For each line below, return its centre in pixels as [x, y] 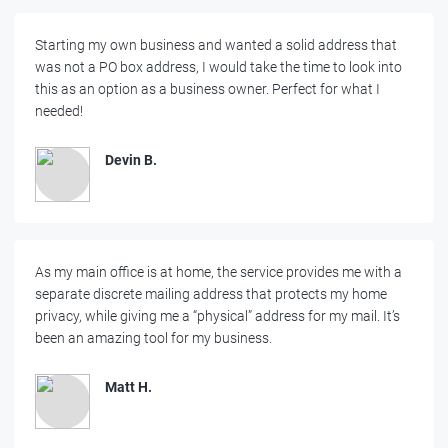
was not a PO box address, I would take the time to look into [218, 67]
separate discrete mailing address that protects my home [211, 294]
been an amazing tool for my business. [153, 338]
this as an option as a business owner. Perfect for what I [207, 89]
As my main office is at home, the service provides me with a [218, 272]
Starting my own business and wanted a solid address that [216, 45]
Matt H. [128, 387]
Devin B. [131, 160]
